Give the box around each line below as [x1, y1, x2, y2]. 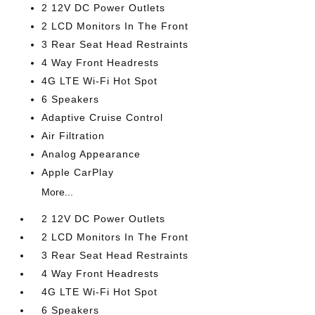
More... [41, 186, 74, 198]
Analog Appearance [41, 148, 141, 160]
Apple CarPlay [41, 167, 115, 178]
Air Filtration [41, 130, 105, 141]
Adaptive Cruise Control [41, 112, 164, 123]
